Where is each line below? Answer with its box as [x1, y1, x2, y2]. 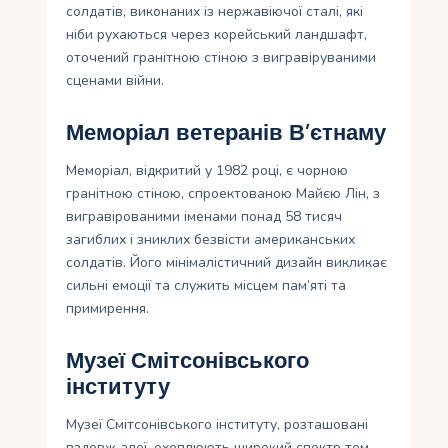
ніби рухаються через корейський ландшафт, [66, 25, 368, 45]
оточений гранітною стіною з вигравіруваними [66, 48, 377, 68]
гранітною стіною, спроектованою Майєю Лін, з [66, 184, 381, 204]
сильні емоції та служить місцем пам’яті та [66, 276, 347, 296]
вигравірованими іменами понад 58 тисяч [66, 207, 343, 227]
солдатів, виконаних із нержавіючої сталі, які [66, 2, 364, 22]
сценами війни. [66, 71, 165, 91]
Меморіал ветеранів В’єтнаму [66, 120, 387, 147]
